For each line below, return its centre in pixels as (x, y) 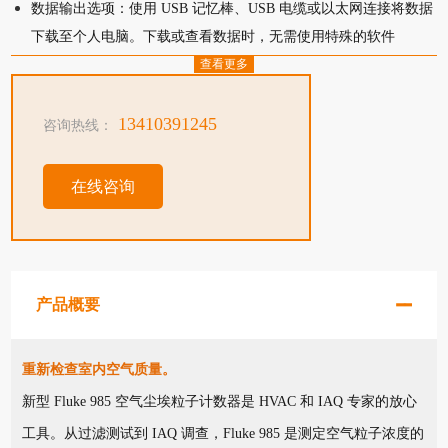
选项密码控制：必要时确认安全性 (136, 64)
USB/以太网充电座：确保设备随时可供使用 (166, 92)
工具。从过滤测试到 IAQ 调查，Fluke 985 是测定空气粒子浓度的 (222, 433)
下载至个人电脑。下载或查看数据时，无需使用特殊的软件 (213, 36)
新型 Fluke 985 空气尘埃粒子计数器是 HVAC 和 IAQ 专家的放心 (219, 401)
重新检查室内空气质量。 (98, 369)
